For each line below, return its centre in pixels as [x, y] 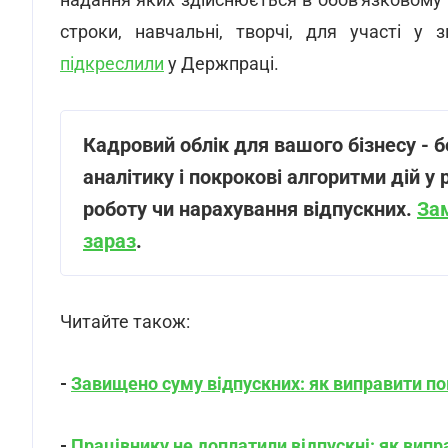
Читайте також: [125, 321]
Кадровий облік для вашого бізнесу [252, 145]
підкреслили [112, 63]
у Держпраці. [221, 63]
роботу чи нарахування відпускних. [250, 209]
